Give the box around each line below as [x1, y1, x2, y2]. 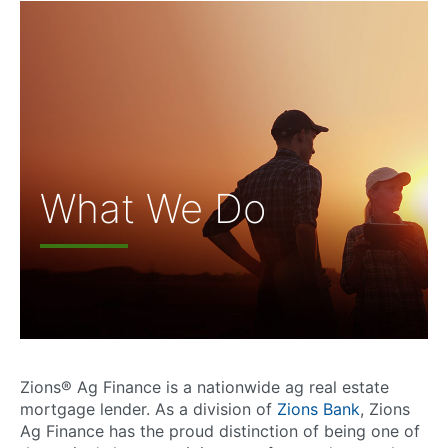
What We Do [40, 184, 266, 234]
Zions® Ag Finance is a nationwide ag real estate [20, 376, 389, 397]
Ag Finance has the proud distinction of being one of [20, 420, 420, 441]
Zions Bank [277, 398, 360, 419]
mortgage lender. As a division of [20, 398, 277, 419]
